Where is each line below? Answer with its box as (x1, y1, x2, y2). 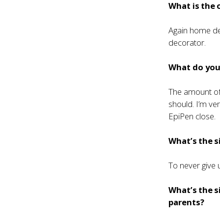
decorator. (168, 37, 206, 48)
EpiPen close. (168, 110, 216, 122)
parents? (168, 196, 205, 208)
